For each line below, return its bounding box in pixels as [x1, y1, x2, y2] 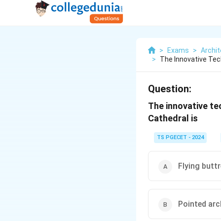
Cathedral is [148, 113, 198, 123]
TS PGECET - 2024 [157, 134, 204, 141]
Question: [148, 83, 191, 95]
